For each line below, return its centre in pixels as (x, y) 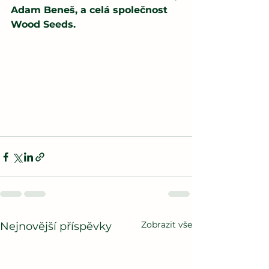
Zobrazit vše (167, 225)
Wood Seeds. (43, 24)
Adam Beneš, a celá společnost (91, 10)
